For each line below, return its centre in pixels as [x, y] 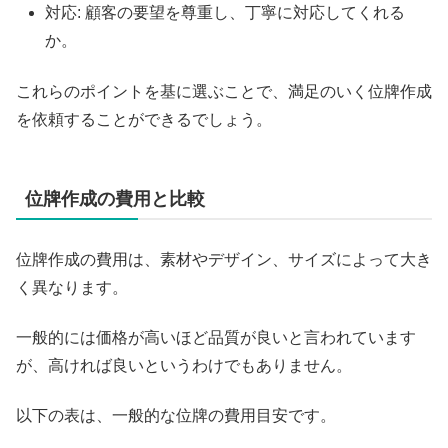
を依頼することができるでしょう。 [144, 119]
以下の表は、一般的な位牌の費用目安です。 [176, 416]
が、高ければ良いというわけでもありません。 [184, 365]
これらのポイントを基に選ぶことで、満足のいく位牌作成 [224, 91]
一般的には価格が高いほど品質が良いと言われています [216, 337]
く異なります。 [72, 287]
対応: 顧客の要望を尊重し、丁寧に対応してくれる [225, 13]
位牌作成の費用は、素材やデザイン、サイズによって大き [224, 259]
